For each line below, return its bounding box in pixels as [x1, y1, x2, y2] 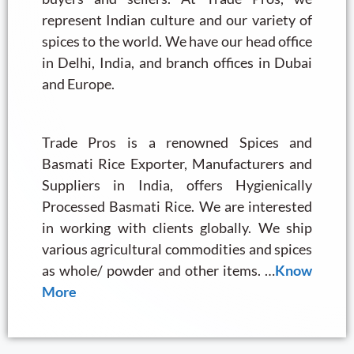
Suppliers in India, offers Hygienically [41, 176, 313, 194]
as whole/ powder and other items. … [41, 262, 276, 280]
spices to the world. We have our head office [41, 32, 313, 51]
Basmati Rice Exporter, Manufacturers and [41, 155, 313, 173]
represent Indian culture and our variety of [41, 11, 313, 29]
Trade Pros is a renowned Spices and [41, 134, 313, 152]
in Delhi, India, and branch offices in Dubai [41, 54, 313, 72]
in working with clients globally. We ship [41, 219, 313, 237]
